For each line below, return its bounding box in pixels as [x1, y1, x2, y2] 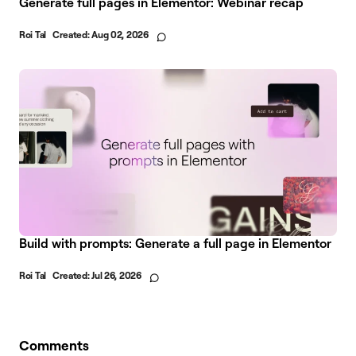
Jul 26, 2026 [91, 269, 141, 282]
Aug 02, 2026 [91, 29, 149, 41]
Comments [19, 337, 89, 354]
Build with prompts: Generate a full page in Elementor [19, 235, 331, 252]
